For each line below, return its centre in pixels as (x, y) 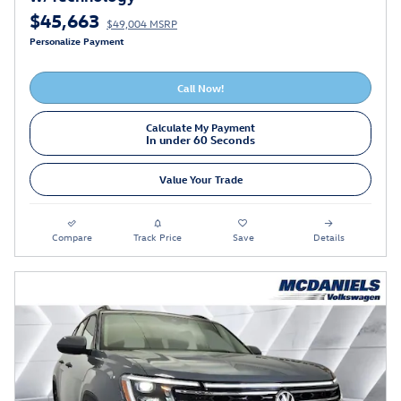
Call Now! (200, 87)
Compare (73, 236)
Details (328, 236)
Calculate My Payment (200, 127)
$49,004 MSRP (142, 23)
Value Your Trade (200, 179)
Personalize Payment (77, 40)
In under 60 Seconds (200, 139)
